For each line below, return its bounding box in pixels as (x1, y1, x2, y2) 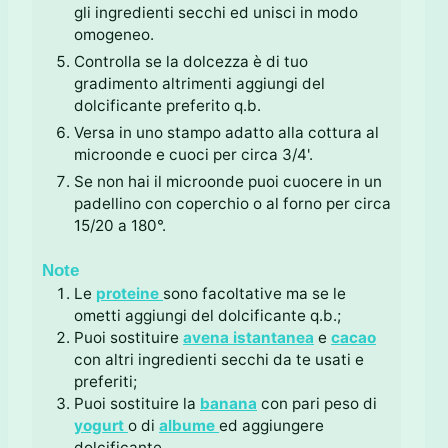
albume (159, 415, 215, 435)
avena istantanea (183, 327, 314, 347)
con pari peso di (257, 393, 377, 413)
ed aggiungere (219, 415, 324, 435)
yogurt (74, 415, 124, 435)
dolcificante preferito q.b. (74, 96, 261, 116)
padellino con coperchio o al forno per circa (74, 194, 391, 214)
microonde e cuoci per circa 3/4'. (74, 145, 313, 165)
